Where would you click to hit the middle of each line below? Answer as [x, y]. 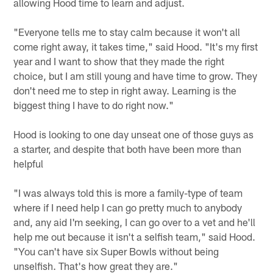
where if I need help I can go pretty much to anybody [128, 207]
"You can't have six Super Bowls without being [116, 251]
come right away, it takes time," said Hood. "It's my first [136, 47]
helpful [29, 164]
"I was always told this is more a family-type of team [128, 193]
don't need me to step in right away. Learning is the [125, 90]
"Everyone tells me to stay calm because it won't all [127, 32]
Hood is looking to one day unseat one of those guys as [134, 134]
